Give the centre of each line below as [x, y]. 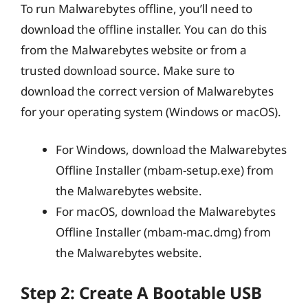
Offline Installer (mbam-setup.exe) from [165, 170]
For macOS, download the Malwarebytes [166, 211]
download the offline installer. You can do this [144, 29]
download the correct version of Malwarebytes [147, 91]
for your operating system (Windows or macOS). [151, 111]
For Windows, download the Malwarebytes [171, 150]
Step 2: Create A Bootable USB [141, 292]
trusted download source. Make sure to [128, 70]
